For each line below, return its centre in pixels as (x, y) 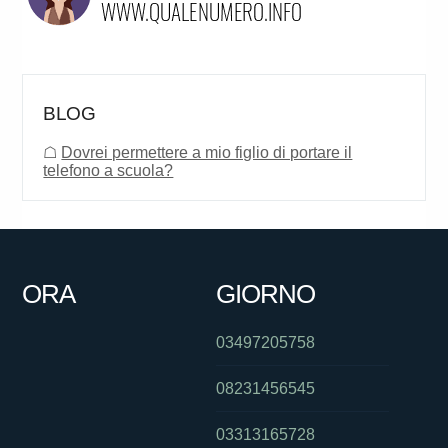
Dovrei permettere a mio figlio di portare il (207, 153)
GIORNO (265, 294)
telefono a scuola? (108, 171)
